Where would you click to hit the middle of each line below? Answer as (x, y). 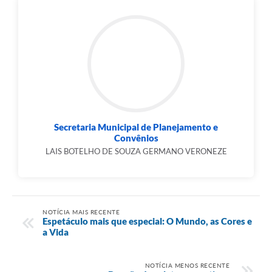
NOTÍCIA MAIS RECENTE (81, 212)
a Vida (56, 232)
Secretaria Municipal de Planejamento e (136, 127)
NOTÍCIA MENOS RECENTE (187, 265)
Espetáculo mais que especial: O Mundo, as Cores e (147, 221)
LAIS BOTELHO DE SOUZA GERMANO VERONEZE (136, 151)
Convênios (136, 138)
